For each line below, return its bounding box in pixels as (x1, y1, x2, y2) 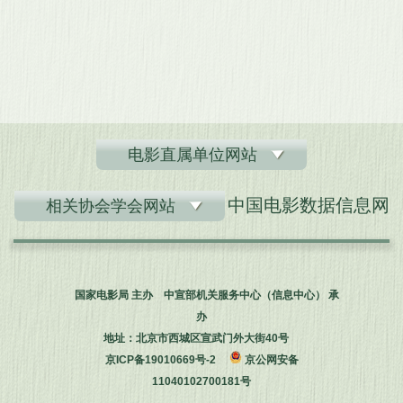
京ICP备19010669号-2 (104, 354, 216, 366)
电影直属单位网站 (128, 146, 257, 164)
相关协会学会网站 (45, 197, 175, 215)
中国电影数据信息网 (227, 195, 390, 215)
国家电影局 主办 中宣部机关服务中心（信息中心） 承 (74, 289, 339, 301)
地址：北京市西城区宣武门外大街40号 (103, 332, 300, 345)
